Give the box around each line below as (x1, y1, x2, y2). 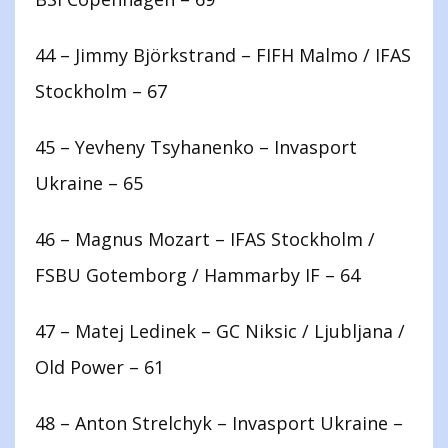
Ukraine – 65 (35, 171, 143, 196)
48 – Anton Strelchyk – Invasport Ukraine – (35, 411, 403, 436)
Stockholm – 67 (35, 79, 167, 104)
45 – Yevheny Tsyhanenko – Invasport (35, 135, 357, 160)
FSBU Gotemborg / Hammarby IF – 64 (35, 263, 360, 288)
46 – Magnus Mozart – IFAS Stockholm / (35, 227, 375, 252)
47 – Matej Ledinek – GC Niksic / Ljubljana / (35, 319, 405, 344)
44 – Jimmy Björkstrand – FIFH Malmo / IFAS (35, 43, 411, 68)
